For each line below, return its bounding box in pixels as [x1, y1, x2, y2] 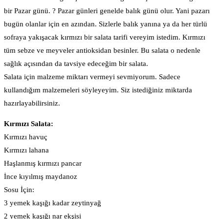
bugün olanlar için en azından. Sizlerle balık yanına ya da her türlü [4, 20, 207, 28]
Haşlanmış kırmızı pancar [4, 159, 82, 168]
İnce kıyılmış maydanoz [4, 173, 77, 181]
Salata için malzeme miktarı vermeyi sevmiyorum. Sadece [4, 73, 180, 81]
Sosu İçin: [4, 186, 34, 194]
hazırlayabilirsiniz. [4, 99, 60, 108]
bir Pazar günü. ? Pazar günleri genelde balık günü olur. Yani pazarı [4, 7, 210, 15]
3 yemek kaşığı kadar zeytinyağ [4, 199, 101, 207]
